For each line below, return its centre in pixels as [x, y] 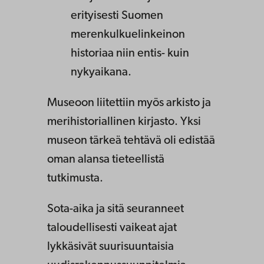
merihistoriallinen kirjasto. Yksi [124, 122]
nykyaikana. [101, 73]
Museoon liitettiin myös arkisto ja [129, 103]
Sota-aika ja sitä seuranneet [115, 209]
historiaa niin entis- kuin [130, 54]
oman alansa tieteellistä [106, 160]
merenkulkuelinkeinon [128, 35]
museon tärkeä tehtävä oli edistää [131, 141]
